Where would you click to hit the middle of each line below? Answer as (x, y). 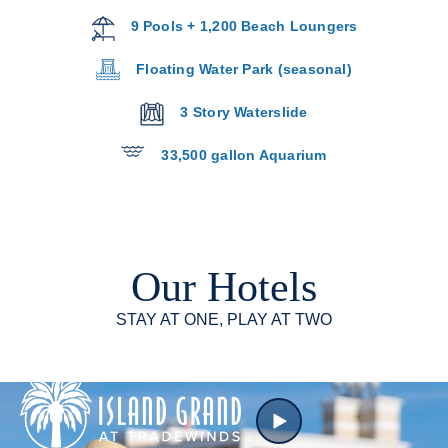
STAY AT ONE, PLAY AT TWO (224, 319)
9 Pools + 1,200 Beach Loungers (244, 26)
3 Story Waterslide (244, 112)
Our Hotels (224, 287)
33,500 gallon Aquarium (244, 155)
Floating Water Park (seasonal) (244, 69)
